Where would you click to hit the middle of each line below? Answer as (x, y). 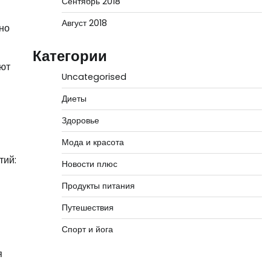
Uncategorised (94, 77)
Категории (70, 56)
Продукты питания (98, 186)
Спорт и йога (87, 229)
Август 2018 (84, 23)
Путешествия (87, 207)
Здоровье (80, 120)
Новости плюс (89, 164)
